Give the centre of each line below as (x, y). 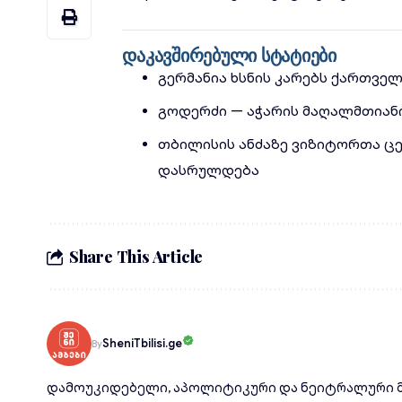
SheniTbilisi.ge (142, 343)
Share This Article (136, 256)
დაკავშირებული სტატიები (229, 54)
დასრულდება (209, 170)
